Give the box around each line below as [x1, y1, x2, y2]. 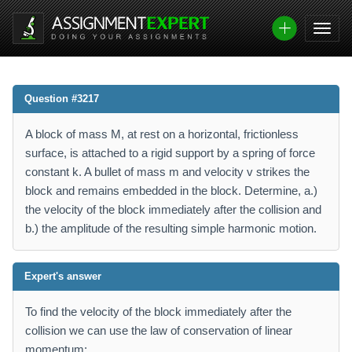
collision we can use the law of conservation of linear [25, 324, 292, 337]
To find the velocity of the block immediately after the [25, 305, 291, 318]
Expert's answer [24, 270, 101, 282]
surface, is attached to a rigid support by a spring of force [25, 146, 315, 159]
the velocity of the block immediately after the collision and [25, 203, 321, 216]
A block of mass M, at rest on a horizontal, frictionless [25, 127, 299, 141]
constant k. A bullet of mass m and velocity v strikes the [25, 165, 310, 178]
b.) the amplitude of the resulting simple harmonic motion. [25, 222, 317, 235]
